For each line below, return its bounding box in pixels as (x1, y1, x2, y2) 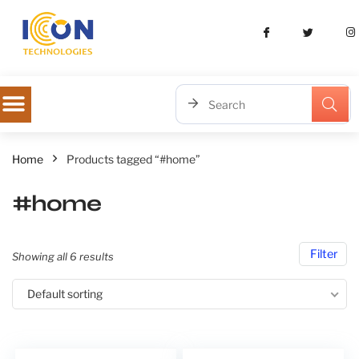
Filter (308, 247, 338, 262)
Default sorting (27, 287, 103, 301)
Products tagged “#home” (67, 152, 200, 167)
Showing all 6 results (12, 250, 114, 264)
